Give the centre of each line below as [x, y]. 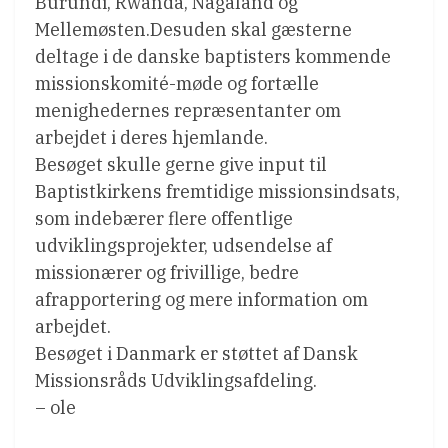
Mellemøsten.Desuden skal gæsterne [193, 29]
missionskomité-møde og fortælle [177, 83]
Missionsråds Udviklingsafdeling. [176, 380]
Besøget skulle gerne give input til [181, 164]
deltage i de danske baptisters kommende [213, 56]
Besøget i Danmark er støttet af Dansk [196, 353]
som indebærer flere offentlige [164, 218]
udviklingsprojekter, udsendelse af [183, 245]
